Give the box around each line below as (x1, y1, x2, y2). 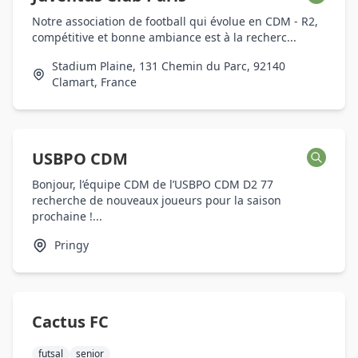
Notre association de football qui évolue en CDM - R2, (32, 14, 318, 29)
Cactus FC (32, 311, 109, 332)
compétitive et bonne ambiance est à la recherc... (32, 30, 296, 45)
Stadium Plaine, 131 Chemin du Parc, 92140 (52, 58, 286, 74)
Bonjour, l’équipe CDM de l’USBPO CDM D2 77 (32, 177, 273, 192)
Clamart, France (52, 74, 137, 89)
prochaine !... (32, 209, 102, 224)
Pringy (54, 237, 89, 253)
